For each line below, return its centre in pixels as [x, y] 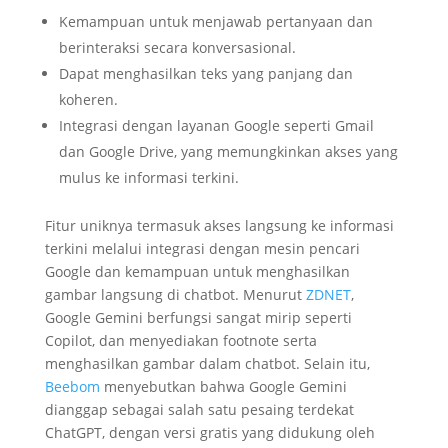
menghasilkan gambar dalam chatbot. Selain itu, [207, 364]
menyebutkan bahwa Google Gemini [223, 387]
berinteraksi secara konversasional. [177, 48]
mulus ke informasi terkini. [148, 178]
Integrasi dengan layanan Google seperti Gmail [216, 126]
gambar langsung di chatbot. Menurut [173, 295]
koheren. [88, 100]
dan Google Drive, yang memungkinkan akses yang [228, 152]
